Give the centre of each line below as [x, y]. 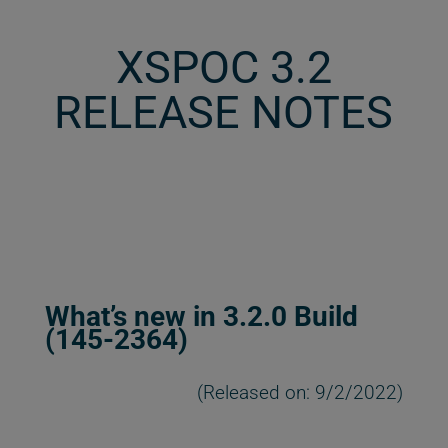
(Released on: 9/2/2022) [300, 393]
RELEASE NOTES [224, 113]
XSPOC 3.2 [223, 68]
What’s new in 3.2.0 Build [201, 317]
